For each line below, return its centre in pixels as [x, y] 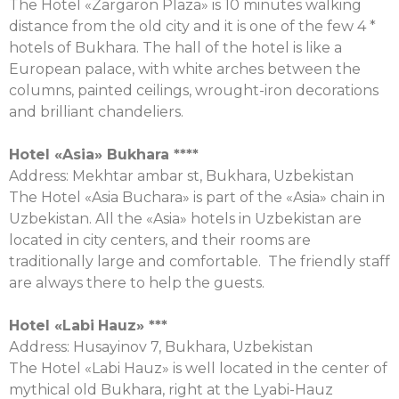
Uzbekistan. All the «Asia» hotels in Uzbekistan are [185, 219]
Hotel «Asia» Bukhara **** [104, 155]
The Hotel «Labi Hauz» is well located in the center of [198, 368]
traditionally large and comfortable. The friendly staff [199, 261]
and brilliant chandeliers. [96, 112]
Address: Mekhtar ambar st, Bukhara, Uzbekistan [181, 176]
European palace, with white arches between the [185, 69]
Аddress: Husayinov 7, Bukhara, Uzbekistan [161, 347]
